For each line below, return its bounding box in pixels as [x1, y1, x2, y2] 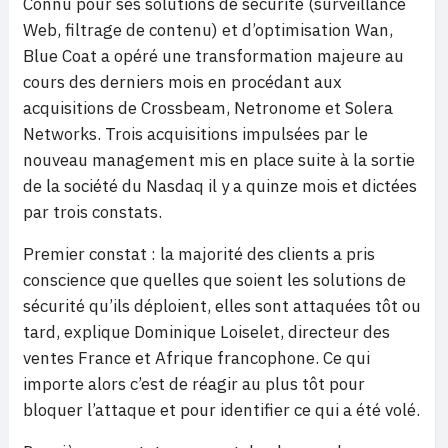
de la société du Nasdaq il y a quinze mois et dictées [23, 175, 417, 197]
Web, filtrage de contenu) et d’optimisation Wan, [23, 19, 393, 41]
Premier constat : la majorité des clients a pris [23, 243, 375, 265]
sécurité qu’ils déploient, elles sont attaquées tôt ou [23, 295, 421, 317]
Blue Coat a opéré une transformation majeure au [23, 45, 404, 67]
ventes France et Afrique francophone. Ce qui [23, 347, 370, 369]
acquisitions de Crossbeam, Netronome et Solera [23, 97, 393, 119]
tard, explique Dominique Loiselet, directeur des [23, 321, 390, 343]
